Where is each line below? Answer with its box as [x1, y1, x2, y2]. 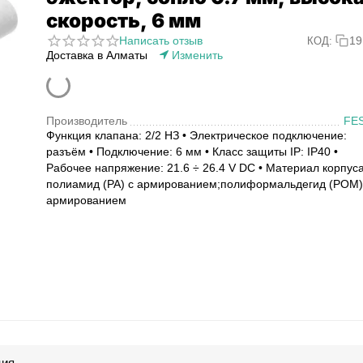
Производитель [46, 114, 127, 127]
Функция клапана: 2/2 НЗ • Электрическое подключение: [46, 129, 347, 142]
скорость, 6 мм [46, 9, 201, 32]
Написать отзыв [119, 34, 203, 47]
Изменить [172, 49, 223, 62]
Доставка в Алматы [46, 49, 147, 62]
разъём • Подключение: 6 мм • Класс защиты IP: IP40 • [46, 145, 338, 158]
